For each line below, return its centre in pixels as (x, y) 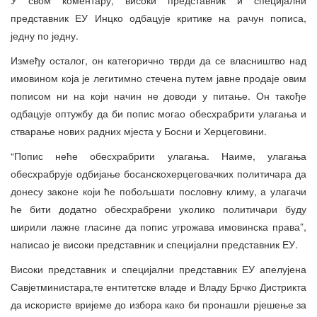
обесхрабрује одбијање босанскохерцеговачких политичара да (158, 173)
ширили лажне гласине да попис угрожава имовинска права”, (158, 226)
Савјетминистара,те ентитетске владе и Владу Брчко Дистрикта (158, 286)
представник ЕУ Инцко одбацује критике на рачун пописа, (158, 17)
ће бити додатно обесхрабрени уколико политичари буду (158, 208)
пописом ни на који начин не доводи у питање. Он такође (158, 95)
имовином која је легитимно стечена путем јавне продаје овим (158, 77)
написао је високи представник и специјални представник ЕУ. (154, 244)
